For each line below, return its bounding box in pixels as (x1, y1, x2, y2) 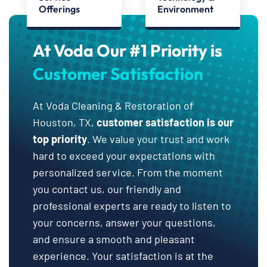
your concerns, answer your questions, (33, 215, 216, 229)
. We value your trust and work (87, 132, 229, 145)
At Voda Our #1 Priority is (33, 39, 222, 61)
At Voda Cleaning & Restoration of (33, 98, 193, 112)
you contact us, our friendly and (33, 182, 181, 195)
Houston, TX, (33, 115, 97, 129)
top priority (33, 132, 87, 145)
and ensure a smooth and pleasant (33, 232, 195, 246)
